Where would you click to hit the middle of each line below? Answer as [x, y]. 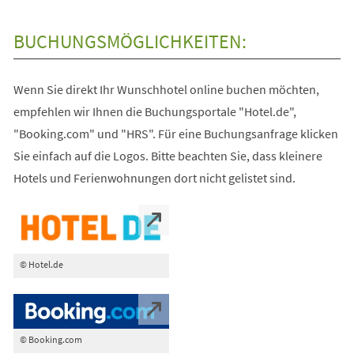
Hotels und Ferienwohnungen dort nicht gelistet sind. [154, 177]
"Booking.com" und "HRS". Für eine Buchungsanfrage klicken [175, 133]
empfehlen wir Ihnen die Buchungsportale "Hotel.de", [154, 111]
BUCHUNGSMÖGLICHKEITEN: [130, 41]
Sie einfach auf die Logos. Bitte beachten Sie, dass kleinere [168, 155]
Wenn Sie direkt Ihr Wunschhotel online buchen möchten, [166, 89]
